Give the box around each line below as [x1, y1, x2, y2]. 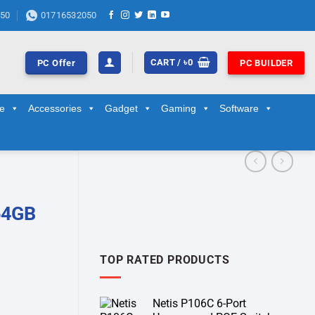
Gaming [161, 103, 196, 114]
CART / [150, 57, 184, 67]
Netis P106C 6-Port [153, 296, 246, 310]
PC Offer [37, 57, 76, 68]
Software [219, 103, 259, 114]
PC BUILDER [240, 57, 293, 68]
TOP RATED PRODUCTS [100, 253, 230, 267]
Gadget [105, 103, 138, 114]
